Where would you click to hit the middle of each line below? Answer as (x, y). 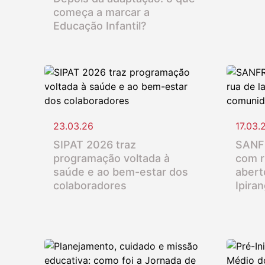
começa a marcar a (101, 12)
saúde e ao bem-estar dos (121, 172)
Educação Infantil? (100, 25)
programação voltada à (112, 158)
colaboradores (90, 185)
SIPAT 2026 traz (95, 144)
